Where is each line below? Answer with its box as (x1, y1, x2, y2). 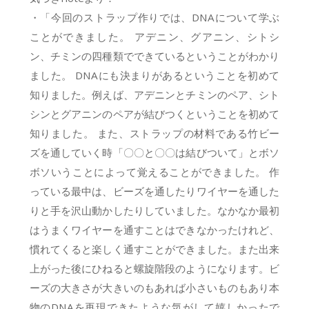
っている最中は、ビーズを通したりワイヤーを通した (29, 184, 280, 199)
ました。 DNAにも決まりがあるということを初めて (29, 68, 280, 83)
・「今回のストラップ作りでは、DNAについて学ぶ (29, 10, 280, 25)
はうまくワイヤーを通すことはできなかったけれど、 (29, 223, 280, 237)
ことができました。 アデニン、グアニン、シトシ (29, 30, 280, 44)
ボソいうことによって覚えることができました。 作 (29, 165, 280, 179)
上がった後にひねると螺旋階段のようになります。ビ (29, 261, 280, 276)
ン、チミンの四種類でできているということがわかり (29, 49, 280, 63)
